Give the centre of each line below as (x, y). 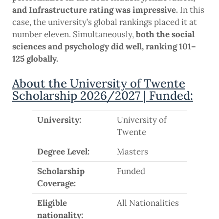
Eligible (52, 203)
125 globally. (35, 59)
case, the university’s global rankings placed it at (105, 22)
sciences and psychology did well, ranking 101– (104, 47)
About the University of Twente (99, 84)
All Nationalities (148, 203)
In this (191, 10)
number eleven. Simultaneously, (74, 34)
